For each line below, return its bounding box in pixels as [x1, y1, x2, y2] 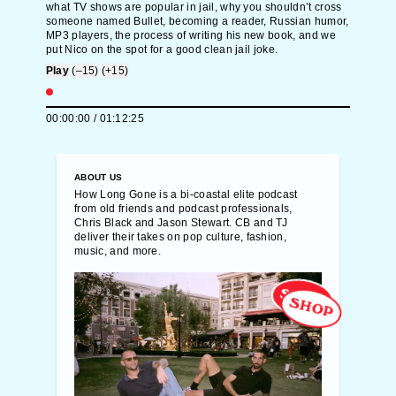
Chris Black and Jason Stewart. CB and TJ [74, 217, 288, 229]
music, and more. [74, 245, 162, 257]
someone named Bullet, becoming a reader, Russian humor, [46, 15, 349, 27]
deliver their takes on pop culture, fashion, [74, 231, 287, 243]
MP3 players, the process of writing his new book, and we [46, 29, 336, 42]
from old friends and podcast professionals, [74, 202, 293, 215]
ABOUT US [74, 172, 123, 182]
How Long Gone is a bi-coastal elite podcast [74, 188, 298, 201]
